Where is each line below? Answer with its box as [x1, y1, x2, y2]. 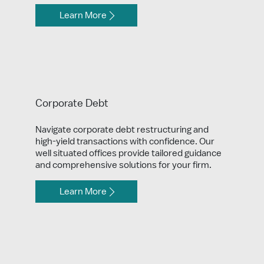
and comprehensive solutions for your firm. [35, 160, 212, 170]
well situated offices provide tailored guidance [35, 148, 222, 158]
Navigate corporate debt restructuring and [35, 124, 209, 134]
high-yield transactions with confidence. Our [35, 136, 214, 146]
